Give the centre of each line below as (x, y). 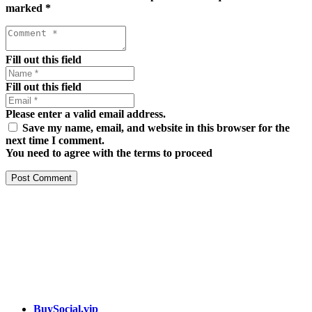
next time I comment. (55, 140)
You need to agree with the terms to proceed (109, 153)
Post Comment (41, 178)
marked (25, 8)
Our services (35, 281)
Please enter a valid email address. (86, 114)
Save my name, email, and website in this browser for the (156, 127)
